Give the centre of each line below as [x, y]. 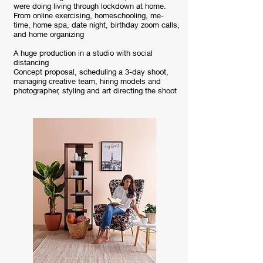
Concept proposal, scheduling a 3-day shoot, [91, 72]
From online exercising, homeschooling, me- [89, 15]
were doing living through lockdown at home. [90, 6]
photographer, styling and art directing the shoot [96, 90]
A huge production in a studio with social [83, 53]
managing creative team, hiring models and [87, 81]
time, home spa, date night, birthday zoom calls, [97, 25]
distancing [31, 62]
